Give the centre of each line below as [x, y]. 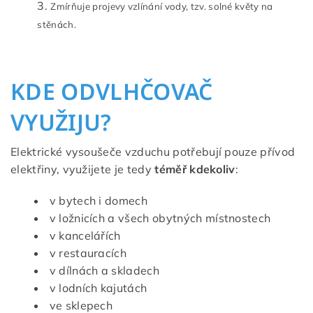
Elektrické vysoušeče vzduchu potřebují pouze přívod [153, 151]
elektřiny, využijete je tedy [83, 169]
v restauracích [88, 253]
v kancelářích [85, 235]
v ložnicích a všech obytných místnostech [160, 218]
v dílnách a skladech [104, 270]
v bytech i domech [99, 200]
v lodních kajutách [98, 287]
